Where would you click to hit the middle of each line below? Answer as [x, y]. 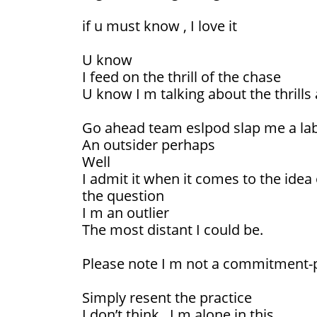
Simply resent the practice [167, 298]
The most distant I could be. [173, 230]
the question [123, 196]
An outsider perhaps [149, 145]
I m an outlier [126, 213]
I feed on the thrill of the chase [181, 77]
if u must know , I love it [160, 26]
